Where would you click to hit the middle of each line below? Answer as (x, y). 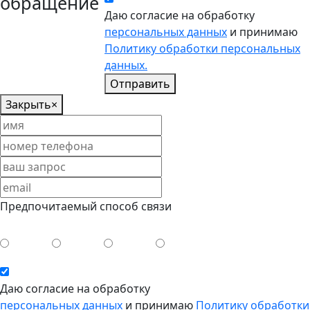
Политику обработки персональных (202, 48)
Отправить (140, 83)
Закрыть (28, 104)
